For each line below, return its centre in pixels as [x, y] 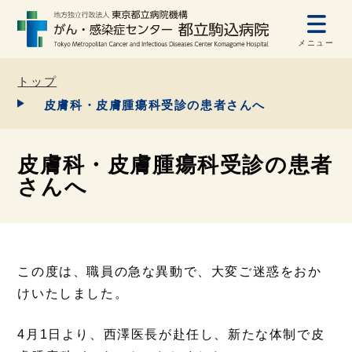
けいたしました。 [73, 293]
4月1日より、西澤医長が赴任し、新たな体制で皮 [171, 334]
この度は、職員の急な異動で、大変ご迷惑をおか [170, 271]
